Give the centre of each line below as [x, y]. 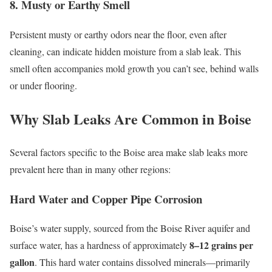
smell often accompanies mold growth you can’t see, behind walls [134, 68]
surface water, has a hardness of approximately [100, 245]
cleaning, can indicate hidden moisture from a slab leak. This [125, 51]
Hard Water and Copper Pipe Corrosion [106, 199]
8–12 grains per [221, 245]
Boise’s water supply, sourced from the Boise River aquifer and [130, 228]
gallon [22, 262]
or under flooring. [43, 85]
